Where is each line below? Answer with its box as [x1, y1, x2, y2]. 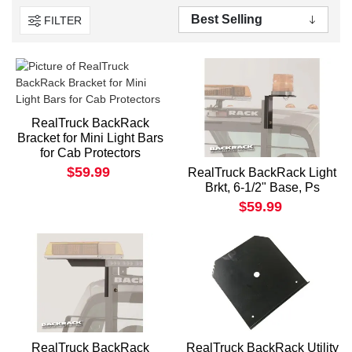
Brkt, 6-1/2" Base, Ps [204, 181, 320, 194]
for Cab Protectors [39, 146, 141, 160]
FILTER [44, 13, 82, 27]
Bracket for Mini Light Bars [16, 131, 163, 145]
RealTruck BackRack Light [188, 166, 336, 179]
